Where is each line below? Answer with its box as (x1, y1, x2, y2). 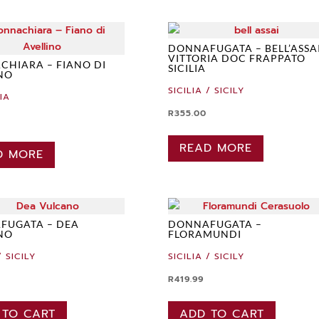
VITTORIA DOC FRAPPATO (168, 52, 306, 65)
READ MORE (179, 140, 253, 157)
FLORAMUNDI (168, 227, 242, 240)
